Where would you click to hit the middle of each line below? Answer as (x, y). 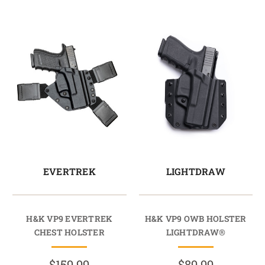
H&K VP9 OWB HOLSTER (195, 219)
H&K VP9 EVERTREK (70, 219)
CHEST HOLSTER (69, 232)
